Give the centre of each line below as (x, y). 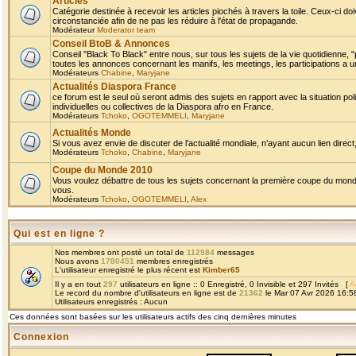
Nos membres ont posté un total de (121, 252)
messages (234, 252)
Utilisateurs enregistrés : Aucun (111, 302)
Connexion (41, 337)
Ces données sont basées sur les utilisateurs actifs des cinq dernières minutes (153, 317)
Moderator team (126, 30)
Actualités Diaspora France (114, 87)
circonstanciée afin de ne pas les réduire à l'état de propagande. (175, 21)
